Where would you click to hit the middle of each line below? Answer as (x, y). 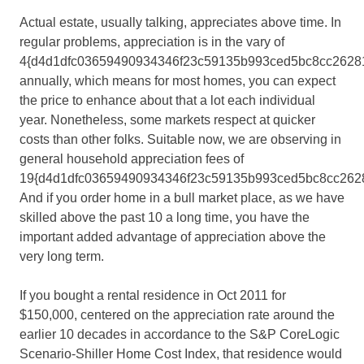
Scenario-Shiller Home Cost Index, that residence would (181, 353)
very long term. (62, 256)
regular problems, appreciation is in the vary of (152, 41)
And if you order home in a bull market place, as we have (182, 197)
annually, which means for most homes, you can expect (178, 80)
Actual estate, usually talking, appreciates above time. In (180, 22)
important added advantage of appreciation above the (173, 236)
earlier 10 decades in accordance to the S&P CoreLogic (180, 334)
